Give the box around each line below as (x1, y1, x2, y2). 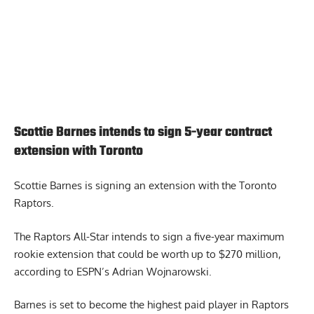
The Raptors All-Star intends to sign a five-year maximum (14, 229, 284, 243)
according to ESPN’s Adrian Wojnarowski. (14, 264, 212, 278)
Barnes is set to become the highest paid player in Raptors (14, 298, 289, 312)
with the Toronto (196, 179, 277, 193)
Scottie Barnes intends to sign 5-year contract (14, 121, 272, 143)
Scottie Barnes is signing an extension (14, 179, 196, 193)
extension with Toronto (14, 140, 143, 162)
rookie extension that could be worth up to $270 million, (14, 247, 281, 261)
